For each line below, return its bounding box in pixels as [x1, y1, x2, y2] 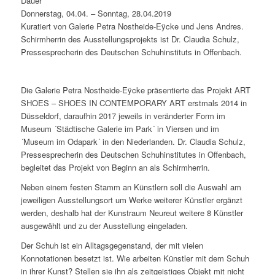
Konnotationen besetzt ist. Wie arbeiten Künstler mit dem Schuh [20, 252, 249, 264]
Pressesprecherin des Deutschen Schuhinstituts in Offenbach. [20, 45, 242, 58]
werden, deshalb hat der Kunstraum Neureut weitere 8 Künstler [20, 206, 243, 219]
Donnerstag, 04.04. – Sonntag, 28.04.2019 [20, 7, 171, 19]
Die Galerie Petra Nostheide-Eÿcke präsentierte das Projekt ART [20, 83, 250, 96]
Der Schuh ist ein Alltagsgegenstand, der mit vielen [20, 239, 203, 251]
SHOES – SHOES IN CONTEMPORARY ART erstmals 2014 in [20, 96, 247, 109]
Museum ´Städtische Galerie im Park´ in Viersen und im [20, 122, 219, 134]
